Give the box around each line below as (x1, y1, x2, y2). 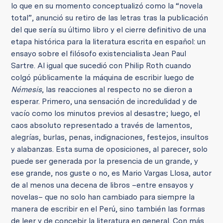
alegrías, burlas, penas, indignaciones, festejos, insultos (11, 132, 209, 142)
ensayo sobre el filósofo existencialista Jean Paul (11, 49, 187, 58)
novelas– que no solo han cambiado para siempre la (11, 192, 195, 202)
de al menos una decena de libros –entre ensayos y (11, 180, 194, 190)
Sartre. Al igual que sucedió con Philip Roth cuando (11, 61, 192, 70)
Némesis (11, 85, 42, 94)
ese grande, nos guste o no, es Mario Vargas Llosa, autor (11, 168, 212, 178)
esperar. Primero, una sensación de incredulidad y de (11, 97, 198, 106)
